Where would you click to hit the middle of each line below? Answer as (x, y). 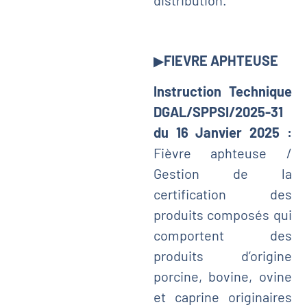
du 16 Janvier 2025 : (222, 132)
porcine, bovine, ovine (222, 276)
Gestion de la (222, 173)
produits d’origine (222, 255)
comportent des (222, 235)
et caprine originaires (222, 296)
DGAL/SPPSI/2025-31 (218, 111)
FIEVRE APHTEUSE (221, 61)
